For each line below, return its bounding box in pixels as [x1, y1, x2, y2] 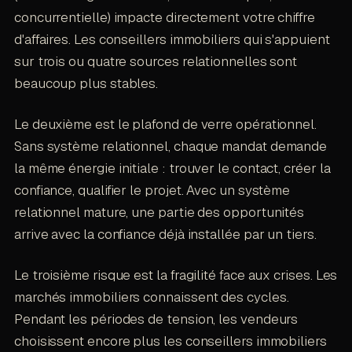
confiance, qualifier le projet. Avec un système [13, 181, 291, 199]
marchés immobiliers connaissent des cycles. [13, 288, 289, 306]
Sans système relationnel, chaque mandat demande [13, 137, 328, 155]
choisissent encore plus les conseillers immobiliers [13, 332, 327, 350]
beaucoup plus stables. [13, 74, 159, 92]
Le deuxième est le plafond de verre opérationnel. [13, 115, 317, 133]
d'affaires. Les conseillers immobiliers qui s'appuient [13, 30, 330, 48]
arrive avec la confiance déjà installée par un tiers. [13, 225, 317, 243]
